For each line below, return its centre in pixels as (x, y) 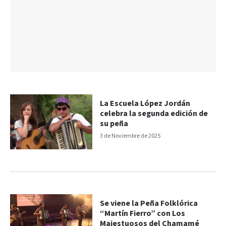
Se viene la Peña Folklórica (149, 204)
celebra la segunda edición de (154, 114)
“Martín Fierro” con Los (143, 214)
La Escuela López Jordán (145, 104)
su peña (114, 124)
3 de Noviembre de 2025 (130, 136)
